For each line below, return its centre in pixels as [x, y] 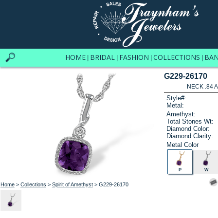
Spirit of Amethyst [72, 184]
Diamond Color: [188, 128]
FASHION [134, 57]
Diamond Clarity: [190, 136]
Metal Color [183, 145]
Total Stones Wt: [190, 121]
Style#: [177, 98]
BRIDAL [102, 57]
